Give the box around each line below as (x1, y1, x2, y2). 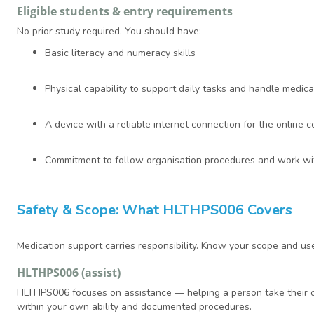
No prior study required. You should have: (17, 25, 201, 39)
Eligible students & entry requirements (17, 4, 233, 20)
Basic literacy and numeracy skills (45, 46, 196, 60)
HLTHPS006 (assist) (17, 265, 121, 281)
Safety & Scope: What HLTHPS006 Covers (17, 200, 292, 220)
